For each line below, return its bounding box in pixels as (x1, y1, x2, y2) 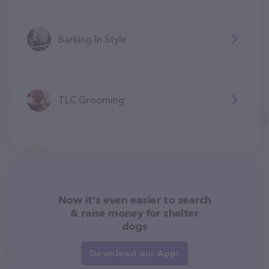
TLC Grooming (58, 93, 124, 106)
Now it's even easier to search (58, 193, 211, 207)
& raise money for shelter (70, 206, 199, 220)
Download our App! (89, 247, 180, 259)
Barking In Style (58, 32, 127, 45)
